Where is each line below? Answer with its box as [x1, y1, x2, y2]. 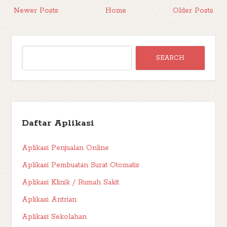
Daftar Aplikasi [22, 118, 95, 129]
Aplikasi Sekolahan [22, 212, 87, 221]
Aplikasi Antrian [22, 195, 77, 204]
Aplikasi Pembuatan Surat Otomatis [22, 161, 140, 170]
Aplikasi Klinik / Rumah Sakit [22, 178, 120, 187]
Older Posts [172, 6, 213, 15]
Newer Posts [14, 6, 59, 15]
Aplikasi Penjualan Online [22, 143, 109, 153]
